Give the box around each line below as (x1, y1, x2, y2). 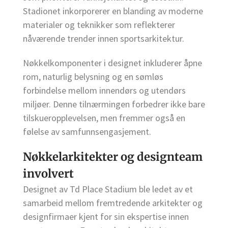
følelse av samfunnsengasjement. (23, 125, 151, 137)
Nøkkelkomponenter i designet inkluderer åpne (23, 56, 202, 69)
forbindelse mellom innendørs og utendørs (23, 84, 186, 96)
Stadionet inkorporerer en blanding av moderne (23, 5, 203, 17)
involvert (23, 166, 74, 181)
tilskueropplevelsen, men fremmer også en (23, 111, 185, 124)
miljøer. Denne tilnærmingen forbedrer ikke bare (23, 98, 205, 110)
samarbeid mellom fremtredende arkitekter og (23, 197, 203, 209)
